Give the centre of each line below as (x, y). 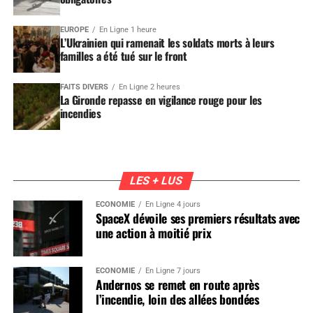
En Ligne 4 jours (173, 204)
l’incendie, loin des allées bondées (177, 299)
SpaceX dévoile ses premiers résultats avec (198, 218)
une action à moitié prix (153, 232)
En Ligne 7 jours (173, 270)
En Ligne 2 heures (149, 87)
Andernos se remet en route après (177, 284)
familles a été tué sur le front (123, 56)
